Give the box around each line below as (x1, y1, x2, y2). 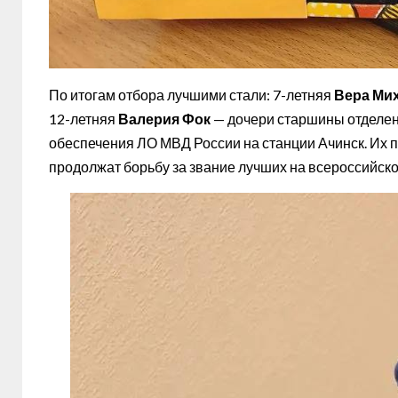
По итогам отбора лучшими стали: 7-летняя (49, 85, 334, 103)
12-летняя (49, 109, 118, 127)
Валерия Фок (118, 109, 211, 127)
